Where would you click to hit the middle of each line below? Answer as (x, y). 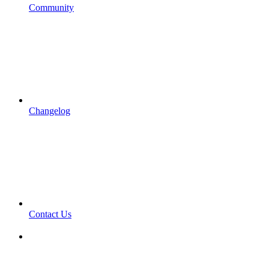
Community (51, 7)
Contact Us (50, 214)
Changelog (50, 110)
